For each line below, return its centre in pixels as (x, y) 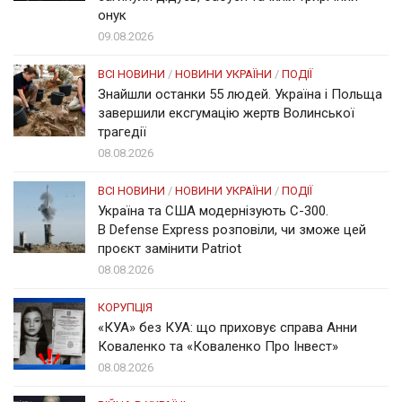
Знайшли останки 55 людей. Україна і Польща (240, 95)
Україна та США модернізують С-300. (213, 211)
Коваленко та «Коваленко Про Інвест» (218, 347)
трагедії (122, 132)
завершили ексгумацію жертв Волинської (226, 114)
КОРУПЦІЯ (125, 308)
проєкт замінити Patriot (170, 249)
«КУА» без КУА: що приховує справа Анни (227, 328)
